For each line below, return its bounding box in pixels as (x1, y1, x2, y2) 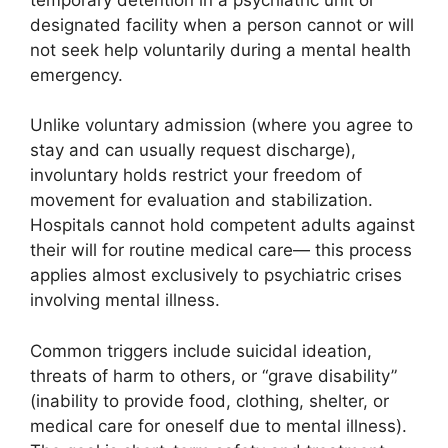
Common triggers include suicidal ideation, (30, 340, 372, 361)
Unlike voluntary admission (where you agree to (30, 115, 413, 135)
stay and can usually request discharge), (30, 140, 356, 160)
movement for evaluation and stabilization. (30, 190, 373, 210)
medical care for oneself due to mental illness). (30, 415, 407, 436)
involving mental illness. (30, 290, 220, 310)
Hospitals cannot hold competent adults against (30, 215, 415, 235)
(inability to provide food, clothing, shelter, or (30, 390, 389, 411)
